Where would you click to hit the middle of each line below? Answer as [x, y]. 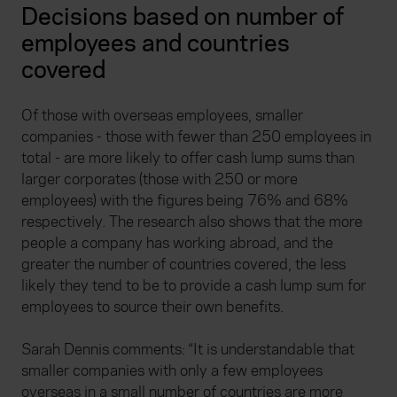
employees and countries [156, 44]
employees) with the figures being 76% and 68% [185, 201]
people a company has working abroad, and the [177, 244]
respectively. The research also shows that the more [192, 222]
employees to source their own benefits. [152, 307]
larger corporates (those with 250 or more [160, 180]
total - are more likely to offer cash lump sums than [188, 159]
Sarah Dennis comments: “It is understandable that [188, 350]
